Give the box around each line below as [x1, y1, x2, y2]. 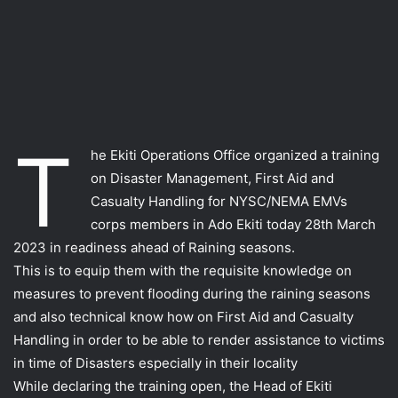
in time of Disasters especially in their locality [13, 354, 298, 371]
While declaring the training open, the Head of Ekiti [13, 378, 332, 394]
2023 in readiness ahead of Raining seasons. [13, 239, 295, 256]
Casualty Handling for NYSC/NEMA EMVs [91, 193, 347, 210]
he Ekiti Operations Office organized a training [91, 147, 379, 163]
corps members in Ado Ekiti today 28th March [91, 216, 376, 233]
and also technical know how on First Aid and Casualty [13, 308, 354, 325]
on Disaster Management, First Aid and [91, 170, 334, 187]
